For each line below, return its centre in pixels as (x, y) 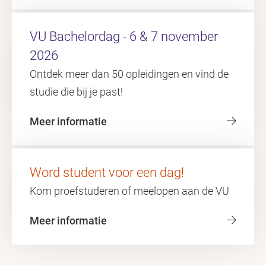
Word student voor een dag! (107, 172)
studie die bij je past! (76, 92)
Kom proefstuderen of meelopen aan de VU (129, 191)
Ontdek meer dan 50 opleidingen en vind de (129, 74)
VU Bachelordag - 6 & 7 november (124, 37)
